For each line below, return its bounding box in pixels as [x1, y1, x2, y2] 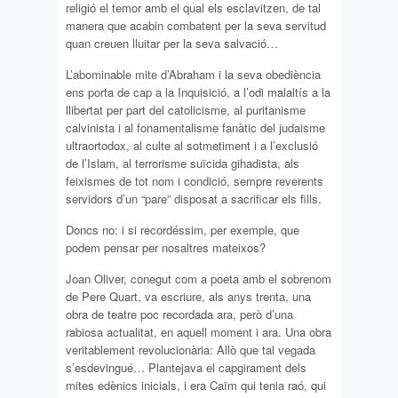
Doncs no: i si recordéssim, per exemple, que [66, 220, 299, 238]
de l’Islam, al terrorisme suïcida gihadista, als [66, 154, 299, 171]
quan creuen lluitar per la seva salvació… [66, 34, 278, 52]
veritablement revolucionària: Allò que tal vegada [66, 340, 315, 358]
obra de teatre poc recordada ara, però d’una [66, 305, 293, 322]
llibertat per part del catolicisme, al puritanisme [66, 100, 306, 118]
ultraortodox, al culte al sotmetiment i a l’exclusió [66, 136, 318, 154]
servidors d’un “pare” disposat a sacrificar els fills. [66, 189, 322, 207]
